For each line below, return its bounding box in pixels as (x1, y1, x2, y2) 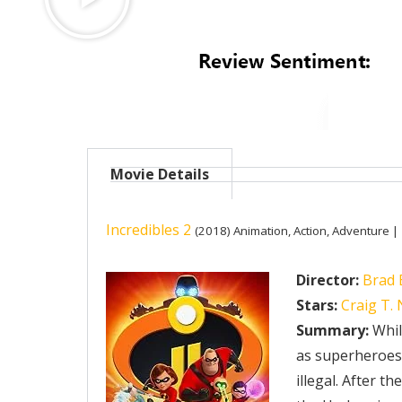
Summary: (296, 320, 369, 340)
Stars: (296, 295, 337, 315)
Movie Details (110, 164, 209, 184)
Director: (296, 270, 359, 290)
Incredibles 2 (106, 220, 191, 240)
